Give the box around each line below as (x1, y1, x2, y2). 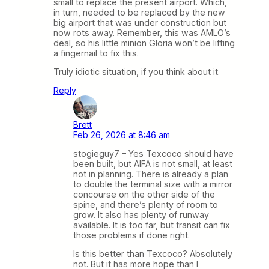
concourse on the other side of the (73, 189, 215, 200)
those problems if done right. (73, 230, 190, 241)
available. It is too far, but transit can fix (73, 220, 230, 231)
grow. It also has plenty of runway (73, 210, 209, 220)
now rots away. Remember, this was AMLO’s (53, 27, 231, 38)
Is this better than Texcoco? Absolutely (73, 249, 232, 259)
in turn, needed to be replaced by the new (53, 7, 225, 17)
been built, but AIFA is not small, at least (73, 159, 232, 169)
